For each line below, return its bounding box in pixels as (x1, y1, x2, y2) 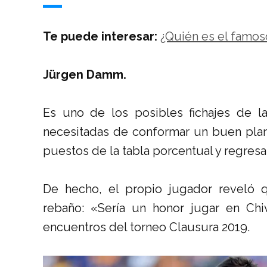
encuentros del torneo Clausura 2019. (43, 219, 250, 234)
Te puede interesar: (43, 29, 160, 44)
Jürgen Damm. (43, 67, 126, 82)
